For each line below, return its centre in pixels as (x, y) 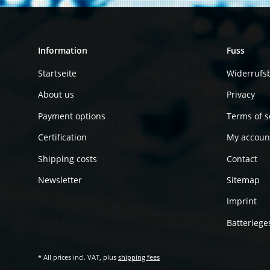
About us (56, 95)
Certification (62, 137)
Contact (242, 159)
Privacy (240, 95)
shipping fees (139, 257)
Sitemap (243, 180)
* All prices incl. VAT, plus (78, 257)
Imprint (241, 201)
